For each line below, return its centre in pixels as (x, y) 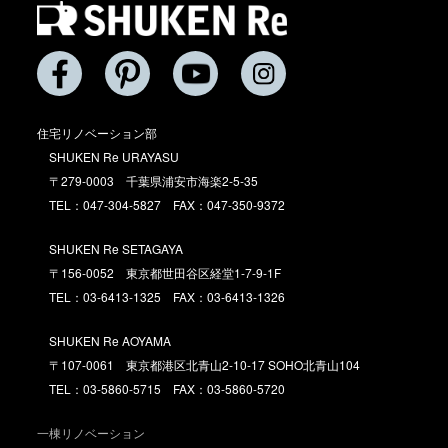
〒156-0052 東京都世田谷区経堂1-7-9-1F (165, 273)
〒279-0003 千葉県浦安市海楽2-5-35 (154, 181)
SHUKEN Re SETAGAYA (116, 249)
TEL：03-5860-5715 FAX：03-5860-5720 (167, 389)
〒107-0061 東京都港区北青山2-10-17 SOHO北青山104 (205, 365)
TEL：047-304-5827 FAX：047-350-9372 (167, 205)
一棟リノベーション (91, 433)
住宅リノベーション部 (97, 133)
